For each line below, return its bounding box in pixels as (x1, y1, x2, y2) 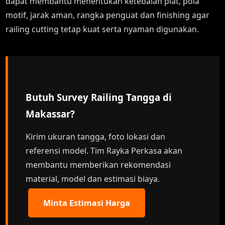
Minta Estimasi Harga (43, 197, 131, 208)
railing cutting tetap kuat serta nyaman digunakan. (6, 24, 199, 35)
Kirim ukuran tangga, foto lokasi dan (26, 131, 166, 142)
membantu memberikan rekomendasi (26, 159, 171, 170)
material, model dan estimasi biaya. (26, 173, 160, 184)
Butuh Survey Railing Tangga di (26, 91, 172, 103)
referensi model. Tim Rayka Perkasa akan (26, 145, 183, 156)
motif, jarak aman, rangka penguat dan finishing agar (6, 10, 210, 21)
